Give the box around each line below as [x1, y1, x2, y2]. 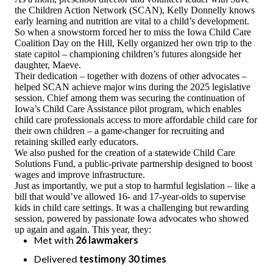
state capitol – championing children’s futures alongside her [15, 49, 241, 59]
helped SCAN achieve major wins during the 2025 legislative [15, 82, 250, 92]
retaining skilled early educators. [15, 136, 143, 147]
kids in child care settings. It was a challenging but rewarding [15, 202, 249, 213]
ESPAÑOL [123, 12, 166, 30]
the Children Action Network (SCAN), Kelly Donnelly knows [15, 5, 255, 15]
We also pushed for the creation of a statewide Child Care [15, 147, 235, 158]
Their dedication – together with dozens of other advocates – [15, 71, 247, 81]
